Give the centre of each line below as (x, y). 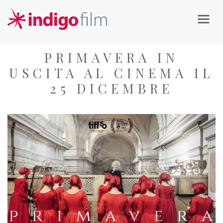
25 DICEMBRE (111, 88)
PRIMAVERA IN (111, 57)
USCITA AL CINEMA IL (111, 73)
